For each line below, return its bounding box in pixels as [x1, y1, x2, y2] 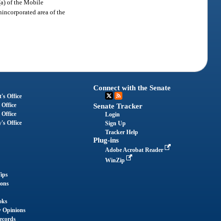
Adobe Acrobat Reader [105, 147, 165, 154]
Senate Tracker [93, 102, 143, 110]
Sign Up [105, 120, 126, 127]
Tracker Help [105, 129, 139, 136]
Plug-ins [93, 136, 119, 145]
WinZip [105, 157, 127, 164]
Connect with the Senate [93, 84, 171, 92]
